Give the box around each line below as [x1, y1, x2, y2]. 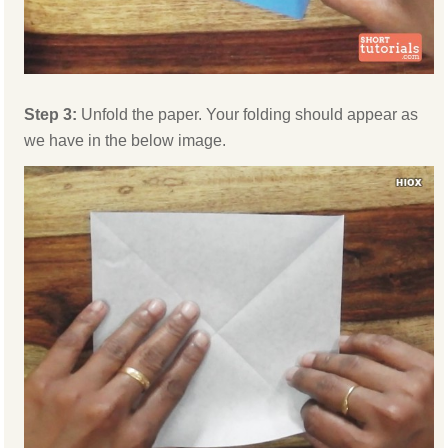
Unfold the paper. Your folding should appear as [81, 106, 419, 124]
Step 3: [24, 106, 82, 124]
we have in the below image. [24, 132, 227, 150]
